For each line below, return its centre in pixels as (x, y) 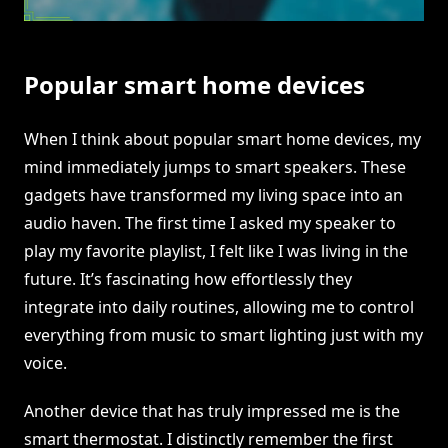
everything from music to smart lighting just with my (223, 335)
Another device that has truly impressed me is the (212, 411)
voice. (45, 363)
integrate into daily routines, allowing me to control (219, 307)
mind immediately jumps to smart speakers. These (215, 167)
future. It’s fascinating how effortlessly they (188, 279)
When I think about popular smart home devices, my (222, 139)
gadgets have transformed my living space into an (213, 195)
